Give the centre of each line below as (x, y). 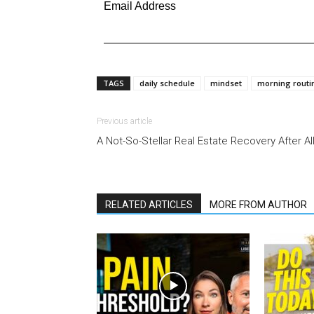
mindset (226, 83)
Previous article (124, 121)
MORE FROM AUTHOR (258, 205)
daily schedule (167, 83)
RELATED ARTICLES (149, 205)
